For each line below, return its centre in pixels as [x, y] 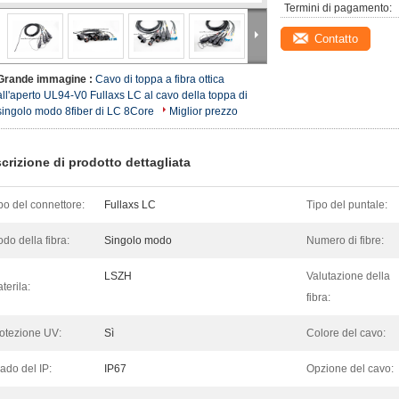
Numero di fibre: [345, 240]
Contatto [336, 39]
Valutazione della [348, 276]
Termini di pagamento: [338, 8]
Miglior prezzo [204, 111]
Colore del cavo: [346, 333]
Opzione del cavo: [350, 369]
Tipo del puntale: [347, 205]
